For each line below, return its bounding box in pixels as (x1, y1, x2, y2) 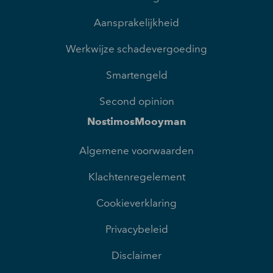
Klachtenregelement (88, 171, 185, 183)
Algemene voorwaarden (79, 144, 194, 157)
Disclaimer (112, 249, 161, 262)
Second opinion (99, 95, 174, 108)
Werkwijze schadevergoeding (66, 43, 207, 55)
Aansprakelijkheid (94, 16, 179, 29)
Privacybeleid (105, 223, 168, 236)
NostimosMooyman (87, 115, 186, 128)
